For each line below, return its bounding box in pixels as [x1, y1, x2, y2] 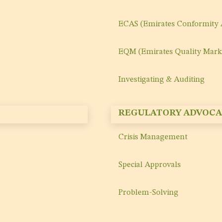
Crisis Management [118, 133, 187, 142]
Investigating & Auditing [118, 76, 205, 84]
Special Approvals [118, 161, 181, 169]
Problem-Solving [118, 189, 178, 197]
